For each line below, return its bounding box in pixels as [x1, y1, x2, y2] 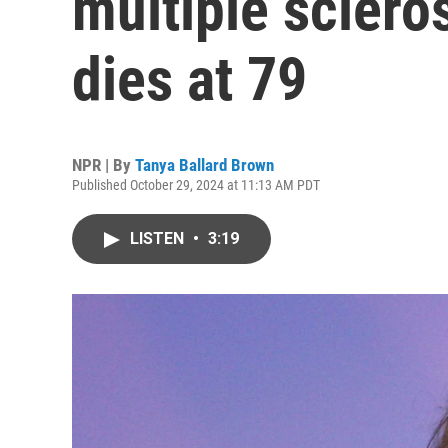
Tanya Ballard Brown [135, 155, 274, 175]
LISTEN [130, 229, 188, 248]
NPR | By [72, 155, 135, 175]
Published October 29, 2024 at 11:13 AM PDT [72, 177, 320, 193]
